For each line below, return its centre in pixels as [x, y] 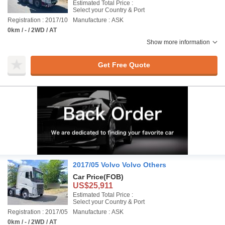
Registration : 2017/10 [38, 20]
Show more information [178, 42]
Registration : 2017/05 [38, 212]
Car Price [88, 177]
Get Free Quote [124, 65]
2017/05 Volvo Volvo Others [120, 165]
